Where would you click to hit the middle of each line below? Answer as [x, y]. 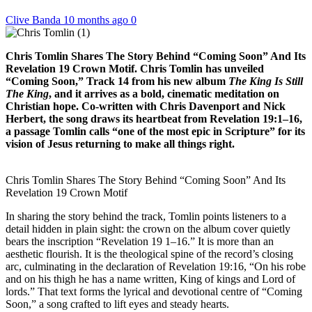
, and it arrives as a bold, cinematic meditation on [164, 93]
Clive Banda [34, 19]
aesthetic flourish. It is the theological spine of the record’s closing [149, 253]
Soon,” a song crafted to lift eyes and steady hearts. [117, 304]
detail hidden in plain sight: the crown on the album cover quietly [148, 228]
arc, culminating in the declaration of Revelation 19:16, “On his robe [156, 266]
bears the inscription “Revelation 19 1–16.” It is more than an [140, 241]
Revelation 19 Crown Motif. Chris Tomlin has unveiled [135, 68]
